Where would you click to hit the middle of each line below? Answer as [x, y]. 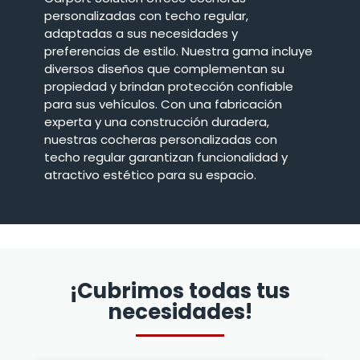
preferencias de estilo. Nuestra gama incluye [178, 51]
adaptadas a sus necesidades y [141, 34]
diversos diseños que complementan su [164, 69]
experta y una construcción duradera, [157, 122]
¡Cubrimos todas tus [180, 291]
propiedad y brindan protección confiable [169, 87]
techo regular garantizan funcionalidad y [166, 157]
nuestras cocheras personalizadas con [161, 140]
